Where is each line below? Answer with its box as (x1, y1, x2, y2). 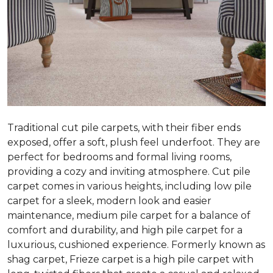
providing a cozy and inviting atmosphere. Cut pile (7, 165, 250, 177)
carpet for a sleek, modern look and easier (7, 194, 211, 207)
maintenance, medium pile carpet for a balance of (7, 209, 250, 221)
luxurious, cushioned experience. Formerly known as (7, 238, 265, 250)
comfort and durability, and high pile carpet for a (7, 224, 243, 236)
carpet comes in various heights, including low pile (7, 180, 252, 192)
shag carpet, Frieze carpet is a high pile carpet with (7, 253, 253, 265)
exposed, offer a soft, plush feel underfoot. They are (7, 136, 260, 148)
